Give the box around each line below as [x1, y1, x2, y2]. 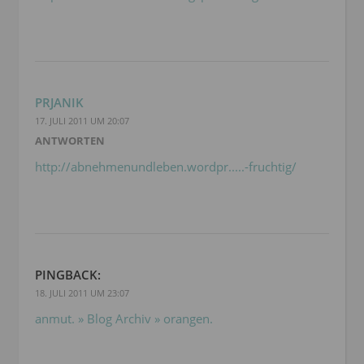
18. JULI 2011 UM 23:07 [35, 287, 129, 300]
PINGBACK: [35, 266, 101, 284]
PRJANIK [35, 94, 84, 111]
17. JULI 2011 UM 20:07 [35, 115, 129, 128]
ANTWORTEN [35, 133, 105, 149]
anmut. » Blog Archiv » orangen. [35, 310, 213, 327]
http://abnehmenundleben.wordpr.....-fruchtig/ [35, 158, 297, 175]
